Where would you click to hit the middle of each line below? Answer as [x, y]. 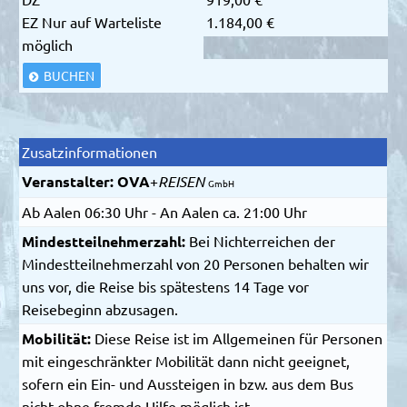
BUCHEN [69, 76]
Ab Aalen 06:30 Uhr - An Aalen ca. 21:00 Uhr [165, 211]
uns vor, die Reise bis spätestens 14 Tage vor [166, 286]
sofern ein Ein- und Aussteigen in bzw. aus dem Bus [188, 383]
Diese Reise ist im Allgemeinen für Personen [239, 338]
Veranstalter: [70, 181]
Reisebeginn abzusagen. [100, 308]
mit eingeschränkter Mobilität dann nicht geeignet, [186, 360]
